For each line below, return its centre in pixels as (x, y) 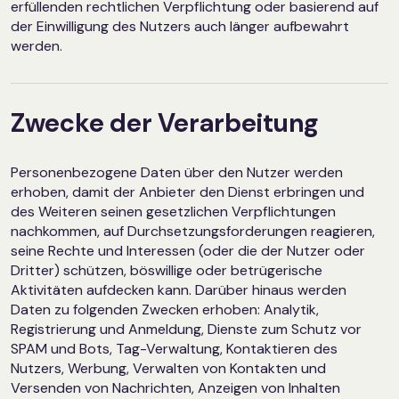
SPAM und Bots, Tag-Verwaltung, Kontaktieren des (174, 348)
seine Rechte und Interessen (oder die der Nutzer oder (188, 250)
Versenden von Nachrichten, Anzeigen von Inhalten (175, 387)
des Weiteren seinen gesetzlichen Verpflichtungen (173, 211)
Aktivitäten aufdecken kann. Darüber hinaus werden (179, 289)
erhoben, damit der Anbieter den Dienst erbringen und (187, 191)
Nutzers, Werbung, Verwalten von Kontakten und (168, 368)
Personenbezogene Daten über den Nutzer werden (177, 172)
